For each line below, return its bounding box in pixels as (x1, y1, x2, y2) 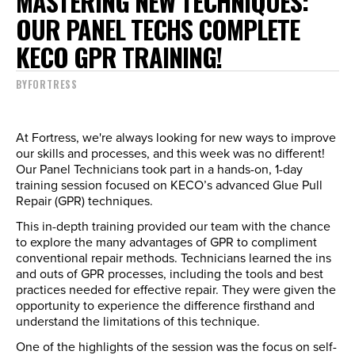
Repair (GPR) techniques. (16, 191, 153, 209)
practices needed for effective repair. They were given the (16, 280, 336, 298)
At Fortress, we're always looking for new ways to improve (16, 128, 336, 146)
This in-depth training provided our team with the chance (16, 216, 330, 235)
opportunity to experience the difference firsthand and (16, 296, 315, 314)
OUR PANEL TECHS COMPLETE (16, 10, 300, 48)
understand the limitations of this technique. (16, 311, 260, 330)
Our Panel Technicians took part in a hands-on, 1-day (16, 159, 303, 177)
